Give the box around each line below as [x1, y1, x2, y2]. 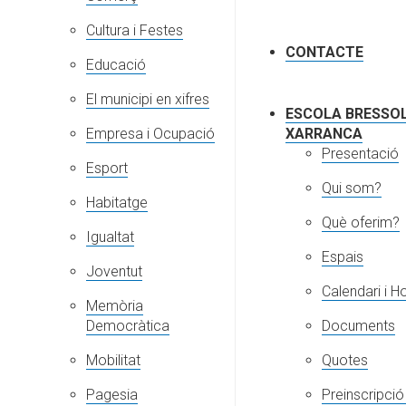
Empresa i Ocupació [86, 125, 215, 143]
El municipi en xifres [86, 91, 209, 109]
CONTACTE [285, 43, 363, 62]
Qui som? [322, 179, 382, 198]
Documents [322, 317, 395, 335]
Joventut [86, 263, 142, 281]
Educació [86, 56, 146, 74]
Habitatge [86, 194, 148, 212]
